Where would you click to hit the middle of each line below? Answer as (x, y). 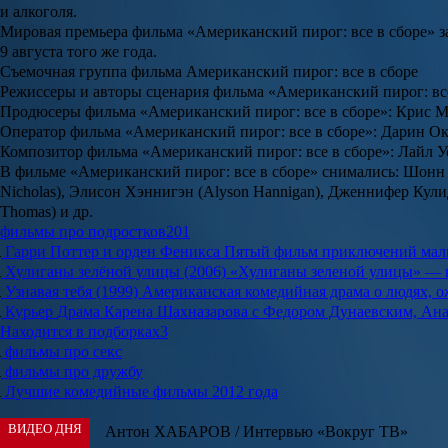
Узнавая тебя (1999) (71, 292)
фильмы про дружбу (74, 372)
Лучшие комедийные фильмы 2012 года (141, 392)
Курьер (29, 312)
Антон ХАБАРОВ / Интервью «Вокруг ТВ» (256, 432)
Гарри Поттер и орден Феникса (112, 252)
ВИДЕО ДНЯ (45, 429)
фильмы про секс (63, 352)
